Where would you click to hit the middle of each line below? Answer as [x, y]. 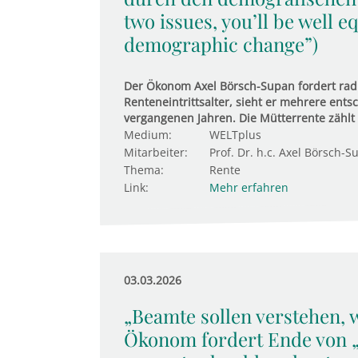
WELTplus [235, 135]
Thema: [143, 170]
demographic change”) [221, 44]
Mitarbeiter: [155, 152]
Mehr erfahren [249, 187]
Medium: [147, 135]
